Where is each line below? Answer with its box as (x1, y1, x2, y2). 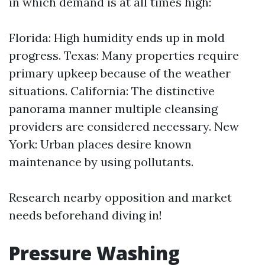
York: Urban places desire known (9, 137, 192, 151)
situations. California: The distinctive (9, 83, 215, 98)
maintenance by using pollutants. (9, 154, 193, 169)
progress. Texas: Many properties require (9, 48, 239, 63)
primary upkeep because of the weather (9, 66, 231, 80)
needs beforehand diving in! (9, 208, 162, 222)
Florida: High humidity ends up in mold (9, 30, 225, 45)
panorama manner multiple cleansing (9, 101, 218, 116)
